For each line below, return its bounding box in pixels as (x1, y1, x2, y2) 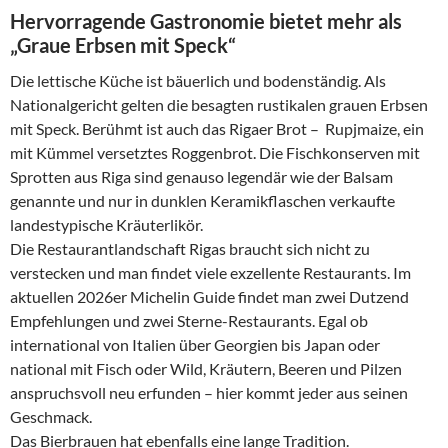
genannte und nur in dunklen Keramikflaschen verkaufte (10, 190, 395, 210)
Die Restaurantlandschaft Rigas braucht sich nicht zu (10, 238, 370, 258)
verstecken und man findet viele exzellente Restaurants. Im (10, 262, 411, 282)
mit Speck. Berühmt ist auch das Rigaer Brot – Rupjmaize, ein (10, 118, 424, 138)
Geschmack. (10, 406, 92, 426)
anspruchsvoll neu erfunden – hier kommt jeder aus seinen (10, 382, 408, 402)
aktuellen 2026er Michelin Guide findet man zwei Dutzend (10, 286, 409, 306)
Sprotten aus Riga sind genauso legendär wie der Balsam (10, 166, 393, 186)
